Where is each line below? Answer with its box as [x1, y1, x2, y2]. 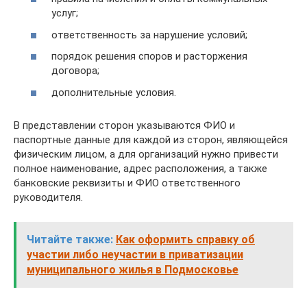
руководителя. [14, 191, 83, 204]
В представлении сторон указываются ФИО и [14, 119, 235, 132]
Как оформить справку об [116, 232, 255, 246]
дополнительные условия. [51, 86, 176, 99]
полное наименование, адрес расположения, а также [14, 162, 267, 175]
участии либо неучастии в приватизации [27, 247, 243, 261]
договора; [51, 64, 99, 77]
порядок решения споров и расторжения [51, 50, 247, 62]
